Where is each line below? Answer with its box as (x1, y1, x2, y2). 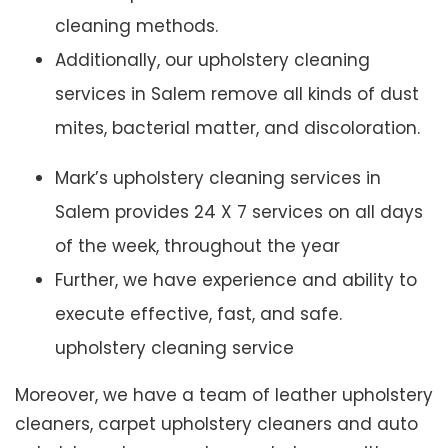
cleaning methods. (55, 14, 218, 39)
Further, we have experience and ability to (55, 268, 417, 293)
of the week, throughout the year (55, 234, 340, 259)
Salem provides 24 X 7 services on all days (55, 200, 423, 225)
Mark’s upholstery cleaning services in (55, 166, 381, 191)
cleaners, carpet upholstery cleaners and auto (15, 412, 418, 437)
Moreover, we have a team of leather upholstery (15, 383, 433, 408)
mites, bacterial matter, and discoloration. (55, 116, 420, 141)
